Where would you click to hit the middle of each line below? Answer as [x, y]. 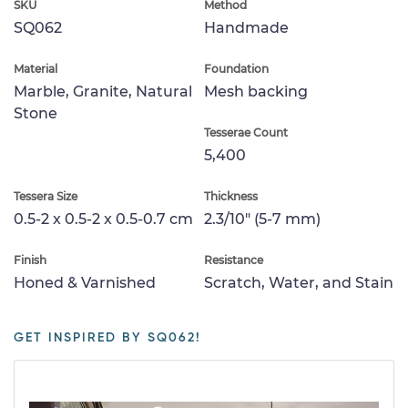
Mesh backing [256, 91]
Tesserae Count [246, 132]
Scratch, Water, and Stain [299, 282]
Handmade [246, 27]
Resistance [234, 260]
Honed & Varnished [85, 282]
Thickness [231, 196]
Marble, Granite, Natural [103, 91]
